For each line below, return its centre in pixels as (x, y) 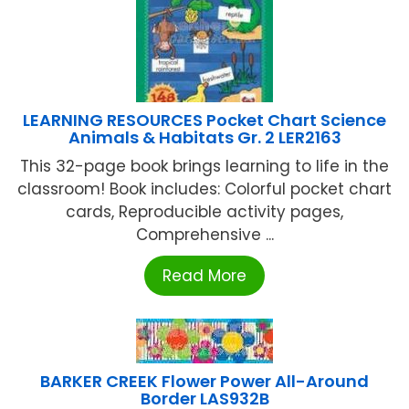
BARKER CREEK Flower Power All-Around (204, 382)
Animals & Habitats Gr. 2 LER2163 (204, 138)
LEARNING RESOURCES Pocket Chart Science (204, 121)
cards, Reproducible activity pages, (204, 212)
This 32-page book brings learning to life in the (204, 167)
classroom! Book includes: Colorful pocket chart (204, 189)
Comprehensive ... (204, 235)
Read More (204, 276)
